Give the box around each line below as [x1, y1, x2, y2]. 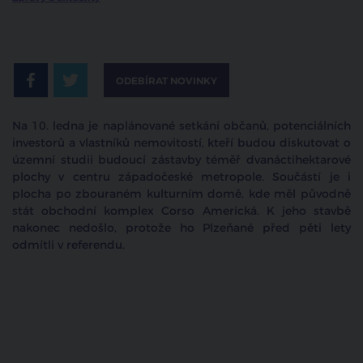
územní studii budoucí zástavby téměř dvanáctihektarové [12, 152, 351, 169]
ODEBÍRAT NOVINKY [116, 75, 217, 88]
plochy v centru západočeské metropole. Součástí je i [12, 169, 351, 186]
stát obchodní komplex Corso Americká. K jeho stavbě [12, 203, 351, 220]
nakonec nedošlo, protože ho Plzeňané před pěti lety [12, 220, 351, 237]
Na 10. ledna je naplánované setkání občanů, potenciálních [12, 118, 351, 135]
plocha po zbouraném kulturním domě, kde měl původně [12, 186, 351, 203]
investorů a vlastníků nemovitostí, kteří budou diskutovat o [12, 135, 351, 152]
